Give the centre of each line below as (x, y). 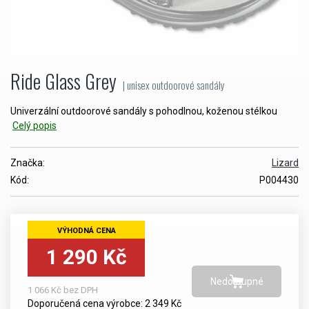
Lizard (285, 162)
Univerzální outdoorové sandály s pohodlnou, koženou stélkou (144, 111)
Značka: (28, 162)
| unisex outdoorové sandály (174, 84)
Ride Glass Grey (66, 81)
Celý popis (34, 125)
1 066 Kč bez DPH (63, 290)
